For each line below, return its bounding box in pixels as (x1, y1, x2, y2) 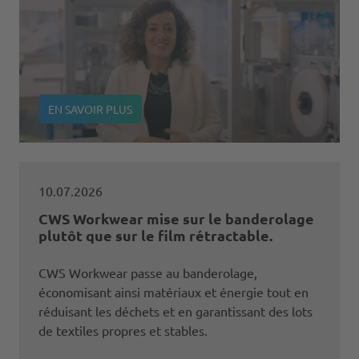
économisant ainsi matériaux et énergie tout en (38, 283, 309, 300)
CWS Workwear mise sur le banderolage (38, 208, 314, 228)
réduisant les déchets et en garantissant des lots (38, 302, 313, 319)
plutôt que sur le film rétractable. (38, 225, 272, 244)
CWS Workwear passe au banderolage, (38, 264, 257, 280)
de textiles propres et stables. (38, 321, 208, 338)
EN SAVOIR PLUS (48, 101, 132, 116)
